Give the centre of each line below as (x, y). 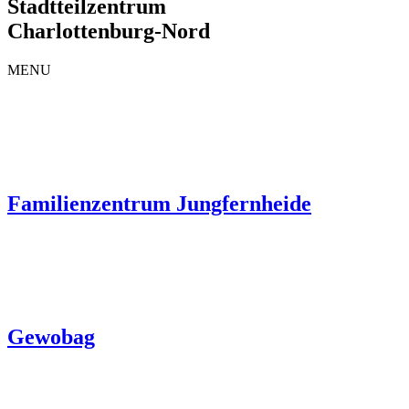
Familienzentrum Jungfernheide (159, 203)
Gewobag (51, 336)
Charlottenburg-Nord (109, 31)
